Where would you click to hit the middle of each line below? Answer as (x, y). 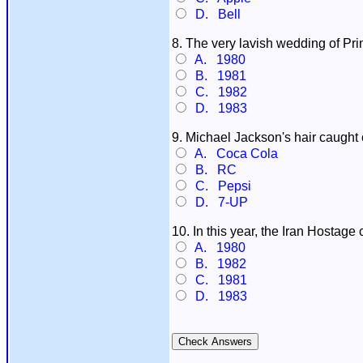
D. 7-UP (218, 202)
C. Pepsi (220, 186)
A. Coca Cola (233, 154)
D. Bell (215, 14)
